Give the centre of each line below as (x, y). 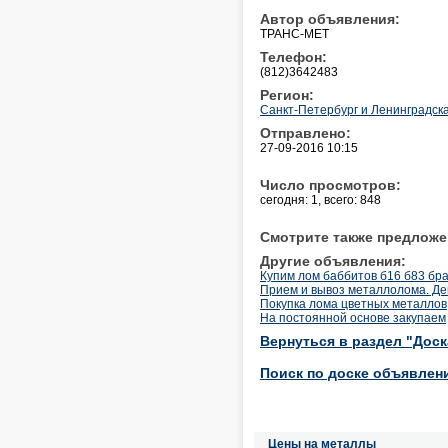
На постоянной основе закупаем (353, 317)
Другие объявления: (333, 260)
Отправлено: (305, 132)
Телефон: (293, 56)
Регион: (287, 94)
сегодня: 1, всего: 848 (320, 199)
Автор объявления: (330, 18)
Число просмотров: (330, 184)
